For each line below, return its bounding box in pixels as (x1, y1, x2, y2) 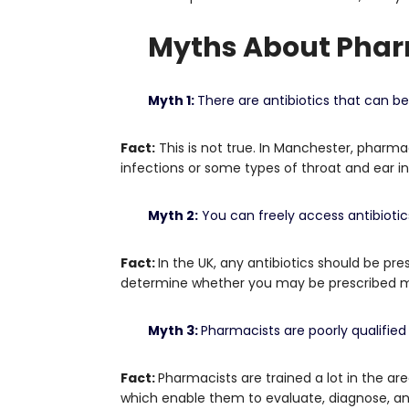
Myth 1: (148, 91, 197, 110)
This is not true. (155, 139, 259, 157)
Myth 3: (148, 321, 201, 340)
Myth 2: (148, 206, 198, 225)
